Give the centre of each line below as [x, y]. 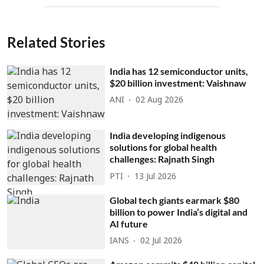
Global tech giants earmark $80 [175, 200]
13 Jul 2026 [156, 177]
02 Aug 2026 [160, 100]
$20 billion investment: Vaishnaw [178, 82]
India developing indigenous [168, 136]
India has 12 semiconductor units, [179, 71]
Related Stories [56, 42]
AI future [129, 223]
